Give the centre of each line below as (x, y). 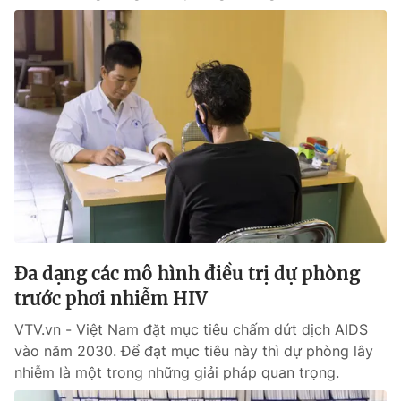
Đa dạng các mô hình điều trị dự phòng (187, 273)
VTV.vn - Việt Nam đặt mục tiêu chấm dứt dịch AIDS (191, 329)
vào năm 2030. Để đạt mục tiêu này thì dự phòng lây (194, 351)
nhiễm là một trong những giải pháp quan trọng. (177, 372)
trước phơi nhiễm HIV (111, 299)
